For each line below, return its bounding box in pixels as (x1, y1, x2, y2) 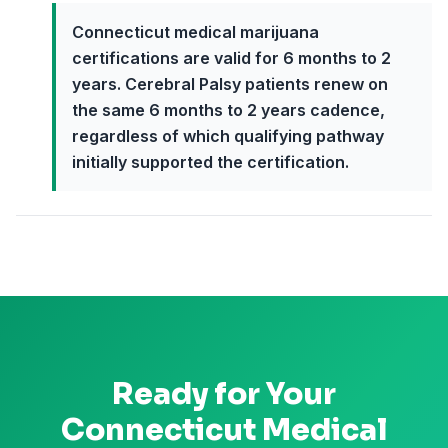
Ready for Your (112, 375, 336, 413)
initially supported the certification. (72, 152, 349, 172)
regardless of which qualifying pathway (72, 126, 384, 146)
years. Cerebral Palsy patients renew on (72, 74, 388, 94)
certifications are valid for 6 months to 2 (72, 48, 391, 68)
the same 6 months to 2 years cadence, (72, 100, 385, 120)
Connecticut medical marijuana (72, 22, 319, 42)
